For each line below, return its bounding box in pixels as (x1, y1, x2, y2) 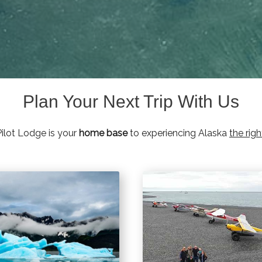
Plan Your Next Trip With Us (23, 92, 239, 112)
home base (79, 127, 127, 139)
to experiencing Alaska (127, 127, 229, 139)
